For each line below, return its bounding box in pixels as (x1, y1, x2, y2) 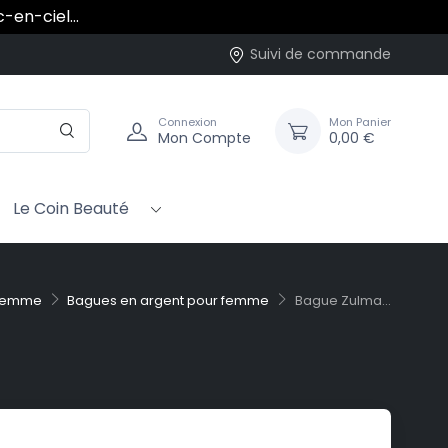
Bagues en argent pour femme (67, 291, 270, 311)
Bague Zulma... (295, 291, 391, 311)
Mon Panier (329, 113, 391, 130)
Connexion (158, 113, 217, 130)
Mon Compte (158, 127, 251, 148)
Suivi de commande (250, 44, 391, 64)
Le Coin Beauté (13, 197, 129, 221)
